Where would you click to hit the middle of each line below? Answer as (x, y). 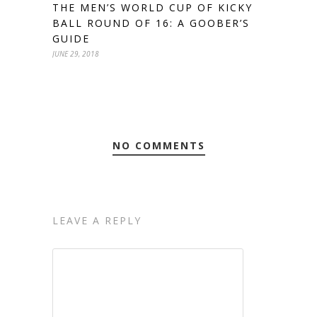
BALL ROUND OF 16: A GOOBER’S (151, 23)
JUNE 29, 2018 (76, 53)
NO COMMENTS (158, 145)
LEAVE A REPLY (97, 220)
